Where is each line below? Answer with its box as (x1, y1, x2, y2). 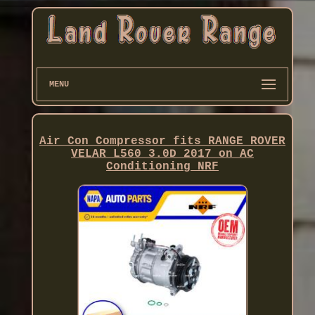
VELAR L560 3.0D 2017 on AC (70, 147, 254, 160)
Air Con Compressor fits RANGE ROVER (39, 134, 285, 148)
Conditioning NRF (105, 160, 219, 173)
